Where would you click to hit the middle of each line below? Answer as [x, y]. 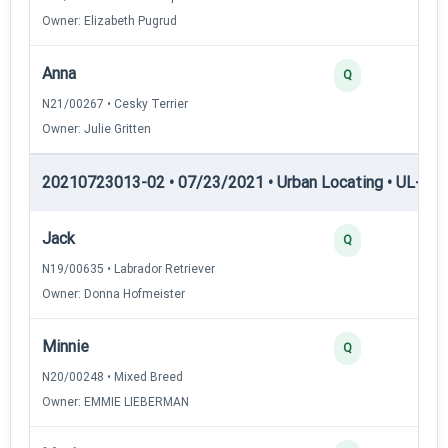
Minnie [65, 346]
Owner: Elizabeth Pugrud [109, 20]
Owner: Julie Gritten [96, 128]
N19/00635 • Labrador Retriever [128, 268]
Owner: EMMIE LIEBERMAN [115, 401]
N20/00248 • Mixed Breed [112, 376]
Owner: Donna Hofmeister [113, 293]
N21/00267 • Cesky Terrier [115, 103]
